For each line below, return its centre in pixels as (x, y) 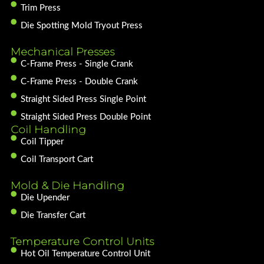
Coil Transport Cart (57, 160)
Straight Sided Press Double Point (86, 117)
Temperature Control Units (82, 242)
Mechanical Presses (62, 52)
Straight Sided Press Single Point (84, 100)
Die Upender (45, 198)
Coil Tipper (42, 142)
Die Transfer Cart (53, 216)
